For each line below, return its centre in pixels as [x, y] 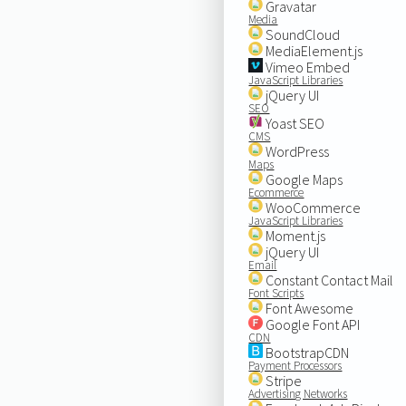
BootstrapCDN [306, 352]
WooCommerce [312, 207]
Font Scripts [276, 293]
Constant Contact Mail [329, 280]
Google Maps [303, 179]
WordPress [296, 151]
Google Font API [312, 324]
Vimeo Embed [307, 67]
